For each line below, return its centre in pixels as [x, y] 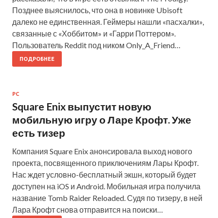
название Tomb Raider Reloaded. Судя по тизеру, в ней [107, 198]
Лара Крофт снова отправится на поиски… [88, 209]
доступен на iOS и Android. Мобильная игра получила [106, 186]
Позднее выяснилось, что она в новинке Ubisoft [97, 10]
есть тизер [39, 132]
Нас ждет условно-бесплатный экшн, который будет [104, 174]
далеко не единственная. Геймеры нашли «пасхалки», [108, 21]
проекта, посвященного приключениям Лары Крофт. [105, 163]
